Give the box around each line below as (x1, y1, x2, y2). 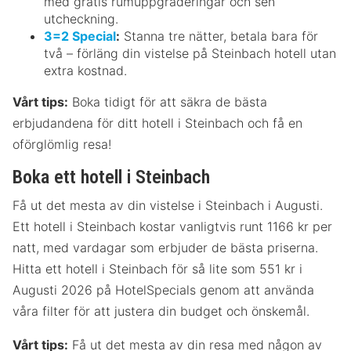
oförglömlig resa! (13, 136, 111, 152)
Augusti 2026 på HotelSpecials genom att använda (13, 281, 314, 298)
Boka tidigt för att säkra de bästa (68, 93, 267, 110)
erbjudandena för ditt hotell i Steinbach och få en (13, 114, 302, 131)
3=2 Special (44, 27, 116, 44)
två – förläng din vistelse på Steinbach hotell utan (44, 45, 336, 61)
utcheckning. (44, 10, 118, 27)
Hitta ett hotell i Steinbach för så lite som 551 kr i (13, 260, 302, 277)
